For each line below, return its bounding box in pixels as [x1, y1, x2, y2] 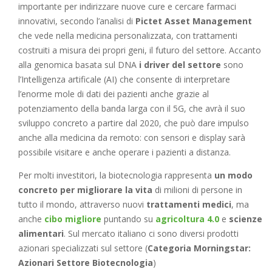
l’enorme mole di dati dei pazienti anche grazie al [18, 87, 209, 100]
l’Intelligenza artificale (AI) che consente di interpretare [18, 73, 230, 85]
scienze [229, 212, 262, 225]
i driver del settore [139, 58, 221, 70]
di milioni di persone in [152, 183, 242, 195]
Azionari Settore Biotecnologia [18, 256, 153, 268]
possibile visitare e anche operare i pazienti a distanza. [18, 146, 231, 158]
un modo [214, 169, 253, 181]
